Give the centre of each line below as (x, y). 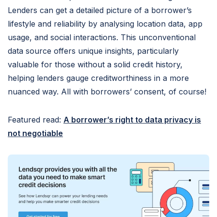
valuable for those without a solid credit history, (95, 64)
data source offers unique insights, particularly (93, 51)
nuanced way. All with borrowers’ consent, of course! (107, 92)
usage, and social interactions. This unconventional (102, 37)
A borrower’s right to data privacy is (132, 120)
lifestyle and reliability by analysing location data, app (105, 24)
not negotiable (35, 133)
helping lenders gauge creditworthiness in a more (98, 78)
